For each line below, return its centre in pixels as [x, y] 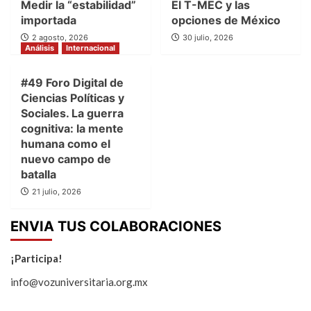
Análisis [40, 48]
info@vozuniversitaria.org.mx [79, 281]
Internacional [91, 48]
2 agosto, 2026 [60, 37]
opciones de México [226, 20]
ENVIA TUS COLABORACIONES [116, 226]
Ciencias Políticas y [73, 98]
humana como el [66, 143]
